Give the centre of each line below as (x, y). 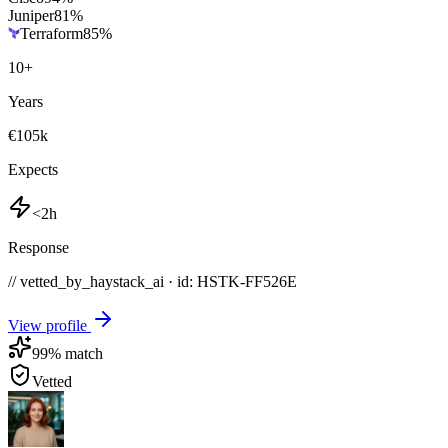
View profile (49, 325)
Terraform (51, 33)
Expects (33, 169)
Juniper (31, 15)
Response (38, 247)
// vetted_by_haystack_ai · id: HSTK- (126, 281)
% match (75, 353)
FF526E (271, 281)
